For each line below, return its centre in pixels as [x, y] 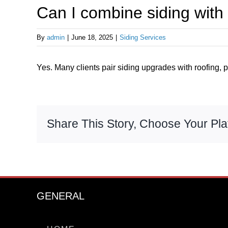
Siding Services [143, 37]
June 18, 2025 [92, 37]
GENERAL [61, 196]
